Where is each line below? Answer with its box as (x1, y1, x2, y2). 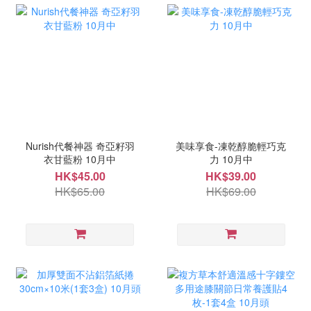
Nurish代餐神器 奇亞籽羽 (25, 138, 135, 153)
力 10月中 (209, 151, 253, 166)
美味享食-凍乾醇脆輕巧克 (176, 138, 287, 153)
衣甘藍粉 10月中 (44, 151, 117, 166)
